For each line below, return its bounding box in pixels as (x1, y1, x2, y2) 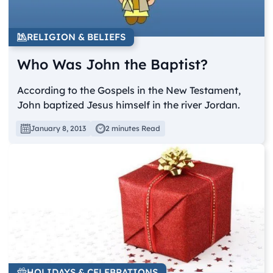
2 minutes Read (105, 124, 161, 133)
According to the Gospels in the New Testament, (17, 84, 241, 97)
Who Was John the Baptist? (17, 55, 208, 74)
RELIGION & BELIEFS (27, 31, 126, 43)
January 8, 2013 (30, 124, 87, 133)
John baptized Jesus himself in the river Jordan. (17, 99, 241, 112)
